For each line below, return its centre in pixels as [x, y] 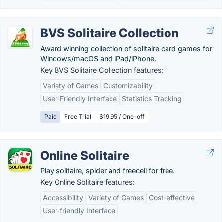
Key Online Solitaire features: [87, 182]
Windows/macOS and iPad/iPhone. [98, 59]
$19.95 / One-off [122, 117]
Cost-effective [172, 197]
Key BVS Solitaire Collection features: [102, 70]
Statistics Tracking [152, 98]
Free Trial [78, 117]
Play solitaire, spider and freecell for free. [108, 171]
